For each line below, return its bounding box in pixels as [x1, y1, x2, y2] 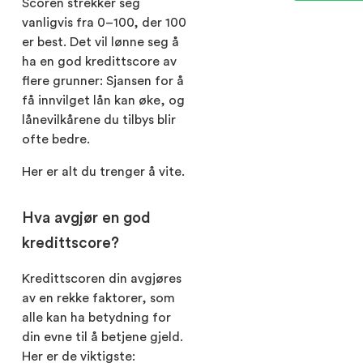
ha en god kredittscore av [22, 54, 177, 68]
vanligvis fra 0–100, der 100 [22, 15, 186, 29]
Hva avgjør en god [22, 210, 151, 226]
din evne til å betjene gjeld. [22, 330, 183, 344]
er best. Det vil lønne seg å [22, 35, 179, 49]
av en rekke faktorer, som [22, 291, 175, 305]
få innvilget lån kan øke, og [22, 93, 185, 107]
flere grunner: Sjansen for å [22, 74, 184, 88]
